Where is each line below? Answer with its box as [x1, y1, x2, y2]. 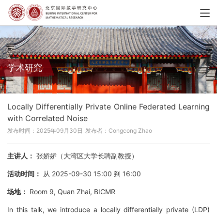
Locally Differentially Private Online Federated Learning [7, 102, 210, 112]
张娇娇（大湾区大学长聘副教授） [34, 152, 138, 160]
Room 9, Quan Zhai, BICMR [28, 187, 115, 196]
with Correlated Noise [7, 113, 88, 124]
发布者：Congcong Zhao [85, 127, 152, 135]
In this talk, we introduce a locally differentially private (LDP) [7, 205, 210, 214]
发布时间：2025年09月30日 [7, 127, 83, 135]
